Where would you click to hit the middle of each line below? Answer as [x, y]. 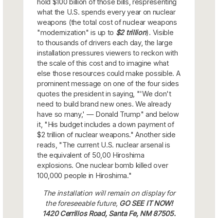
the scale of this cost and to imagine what [103, 63]
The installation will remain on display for [109, 193]
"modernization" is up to [76, 32]
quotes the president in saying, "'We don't [104, 93]
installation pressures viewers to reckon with [108, 53]
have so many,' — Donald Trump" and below [108, 114]
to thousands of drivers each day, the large [105, 42]
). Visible [160, 32]
